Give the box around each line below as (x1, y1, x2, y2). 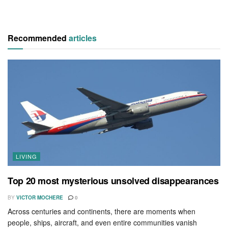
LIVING (16, 152, 37, 160)
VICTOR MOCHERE (16, 193, 63, 201)
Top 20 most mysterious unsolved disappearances (8, 174, 219, 187)
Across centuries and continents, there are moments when (8, 206, 195, 216)
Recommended (8, 32, 69, 44)
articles (69, 32, 97, 44)
